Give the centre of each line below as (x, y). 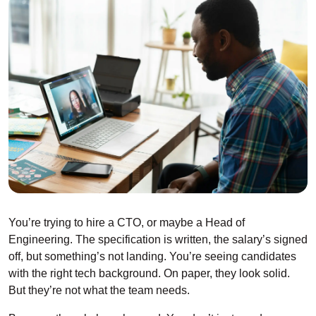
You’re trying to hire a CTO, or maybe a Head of (127, 222)
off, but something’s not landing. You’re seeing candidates (152, 256)
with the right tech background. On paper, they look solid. (149, 273)
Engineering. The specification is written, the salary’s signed (158, 239)
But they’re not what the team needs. (99, 290)
